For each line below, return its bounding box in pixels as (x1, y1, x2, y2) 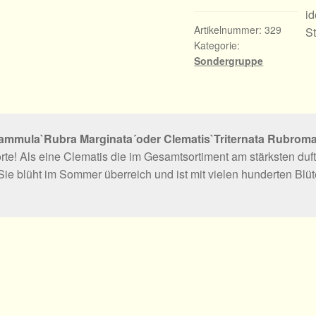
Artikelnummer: (194, 23, 265, 37)
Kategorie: (194, 38, 241, 53)
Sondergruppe (194, 54, 264, 68)
